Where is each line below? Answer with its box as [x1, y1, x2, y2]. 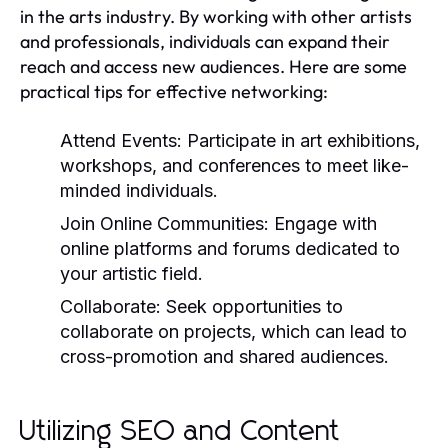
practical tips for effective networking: [20, 79, 328, 103]
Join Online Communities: [60, 212, 269, 234]
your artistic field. [60, 262, 203, 284]
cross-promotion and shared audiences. [60, 345, 389, 367]
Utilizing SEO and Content [20, 417, 341, 446]
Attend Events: [60, 129, 182, 151]
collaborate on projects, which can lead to [60, 320, 407, 342]
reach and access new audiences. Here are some [20, 54, 407, 78]
